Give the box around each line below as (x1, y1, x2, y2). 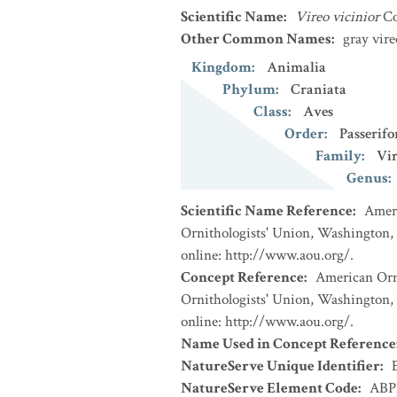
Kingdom (191, 58, 252, 77)
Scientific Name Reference (181, 201, 353, 221)
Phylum (222, 80, 276, 99)
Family (315, 146, 362, 166)
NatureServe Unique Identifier (181, 356, 380, 376)
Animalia (267, 58, 326, 77)
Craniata (291, 80, 346, 99)
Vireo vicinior (295, 7, 379, 27)
